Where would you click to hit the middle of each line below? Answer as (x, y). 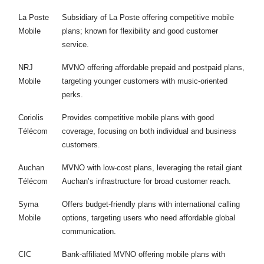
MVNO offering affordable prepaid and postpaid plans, (153, 67)
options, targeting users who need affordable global (148, 217)
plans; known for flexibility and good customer (140, 31)
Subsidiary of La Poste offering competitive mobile (148, 17)
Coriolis (31, 117)
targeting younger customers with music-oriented (144, 81)
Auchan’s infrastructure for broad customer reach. (146, 181)
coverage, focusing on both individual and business (149, 131)
